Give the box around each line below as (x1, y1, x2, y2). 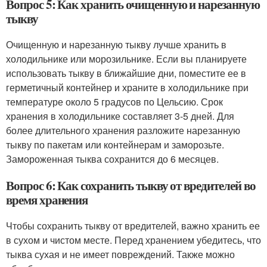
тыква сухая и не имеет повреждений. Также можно (6, 247, 235, 261)
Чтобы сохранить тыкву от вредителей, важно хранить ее (6, 218, 260, 232)
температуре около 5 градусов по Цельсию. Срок (6, 94, 223, 108)
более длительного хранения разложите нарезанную (6, 123, 240, 137)
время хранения (6, 190, 88, 209)
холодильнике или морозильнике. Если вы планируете (6, 51, 247, 66)
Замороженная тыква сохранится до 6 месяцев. (6, 151, 219, 166)
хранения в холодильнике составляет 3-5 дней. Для (6, 108, 234, 123)
